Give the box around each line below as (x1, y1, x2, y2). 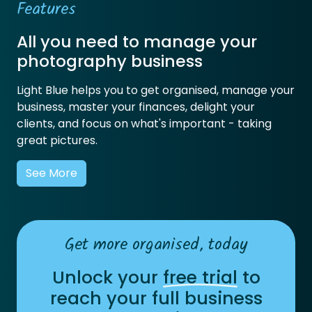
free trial (162, 265, 237, 290)
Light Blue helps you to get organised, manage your (17, 81, 295, 98)
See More (26, 164, 77, 181)
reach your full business (49, 286, 263, 311)
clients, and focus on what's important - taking (17, 115, 272, 132)
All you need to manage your (17, 29, 257, 53)
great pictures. (17, 132, 97, 148)
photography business (17, 49, 203, 72)
